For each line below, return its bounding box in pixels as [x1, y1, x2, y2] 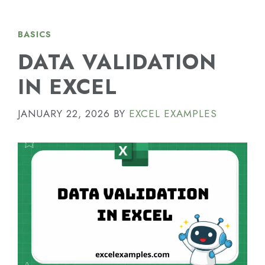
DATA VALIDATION [18, 47, 216, 77]
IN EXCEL [18, 72, 117, 102]
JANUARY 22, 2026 [18, 106, 110, 121]
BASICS [18, 28, 51, 41]
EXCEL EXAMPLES [129, 106, 217, 121]
